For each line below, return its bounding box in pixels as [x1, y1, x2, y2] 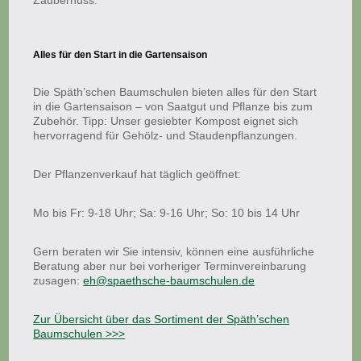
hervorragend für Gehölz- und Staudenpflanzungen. [33, 129, 298, 142]
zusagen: [33, 274, 84, 287]
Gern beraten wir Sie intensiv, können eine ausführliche [33, 245, 315, 258]
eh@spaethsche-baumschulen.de [83, 274, 255, 287]
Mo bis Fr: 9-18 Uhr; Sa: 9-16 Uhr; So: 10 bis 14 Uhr [33, 206, 301, 219]
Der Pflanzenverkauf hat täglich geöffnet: [33, 168, 242, 180]
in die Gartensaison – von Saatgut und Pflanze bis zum [33, 100, 313, 113]
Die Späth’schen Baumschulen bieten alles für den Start [33, 85, 317, 98]
